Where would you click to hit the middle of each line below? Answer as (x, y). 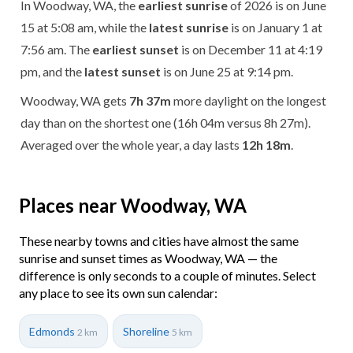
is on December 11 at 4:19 (251, 49)
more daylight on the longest (249, 100)
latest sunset (123, 71)
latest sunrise (189, 27)
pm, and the (52, 71)
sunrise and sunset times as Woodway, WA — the (148, 258)
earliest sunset (136, 49)
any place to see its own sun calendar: (118, 292)
